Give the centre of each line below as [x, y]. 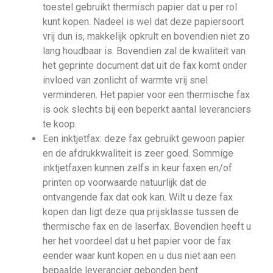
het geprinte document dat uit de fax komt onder [145, 66]
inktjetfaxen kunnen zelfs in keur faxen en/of [137, 168]
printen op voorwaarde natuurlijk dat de [125, 183]
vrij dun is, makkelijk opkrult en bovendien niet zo [146, 37]
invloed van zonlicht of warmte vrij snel [125, 80]
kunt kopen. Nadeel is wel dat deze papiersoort [143, 22]
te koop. [60, 124]
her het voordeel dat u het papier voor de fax [137, 241]
